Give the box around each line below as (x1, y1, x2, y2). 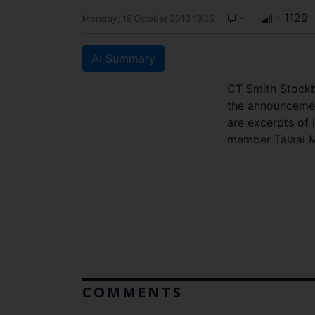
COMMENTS (82, 283, 183, 302)
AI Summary (91, 51, 155, 65)
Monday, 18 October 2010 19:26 (82, 12, 214, 25)
